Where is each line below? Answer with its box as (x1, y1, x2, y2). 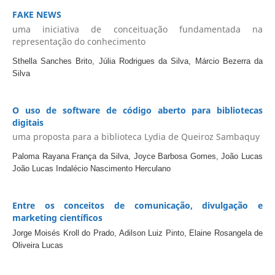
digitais (12, 116, 44, 128)
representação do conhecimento (12, 35, 145, 47)
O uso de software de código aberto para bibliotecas (12, 104, 263, 116)
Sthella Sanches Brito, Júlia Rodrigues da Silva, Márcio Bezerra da (12, 56, 263, 66)
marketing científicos (12, 212, 103, 224)
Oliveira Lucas (12, 241, 63, 250)
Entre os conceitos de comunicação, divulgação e (12, 199, 263, 212)
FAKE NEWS (12, 9, 61, 21)
